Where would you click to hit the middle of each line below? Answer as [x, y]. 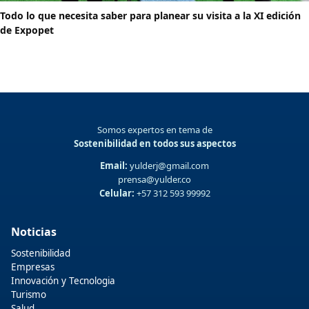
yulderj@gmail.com [168, 166]
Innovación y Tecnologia [63, 281]
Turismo [29, 295]
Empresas [33, 267]
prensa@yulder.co [154, 180]
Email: [114, 166]
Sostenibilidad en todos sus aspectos [154, 144]
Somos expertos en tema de [154, 130]
